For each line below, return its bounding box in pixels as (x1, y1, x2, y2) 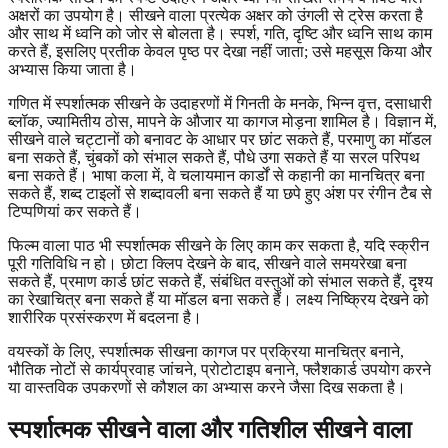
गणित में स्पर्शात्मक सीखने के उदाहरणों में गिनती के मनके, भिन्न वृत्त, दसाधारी (8, 94, 432, 112)
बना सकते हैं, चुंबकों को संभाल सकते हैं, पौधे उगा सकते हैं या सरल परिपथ (8, 148, 420, 166)
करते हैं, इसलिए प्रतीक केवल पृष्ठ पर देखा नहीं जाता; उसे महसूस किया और (8, 42, 432, 60)
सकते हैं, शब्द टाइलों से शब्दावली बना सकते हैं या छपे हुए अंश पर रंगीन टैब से (8, 184, 432, 202)
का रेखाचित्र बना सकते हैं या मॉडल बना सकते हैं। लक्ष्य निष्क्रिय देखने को (8, 290, 429, 308)
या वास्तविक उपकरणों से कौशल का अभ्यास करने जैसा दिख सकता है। (8, 378, 406, 396)
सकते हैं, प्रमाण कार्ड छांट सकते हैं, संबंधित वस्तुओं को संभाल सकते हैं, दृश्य (8, 272, 433, 290)
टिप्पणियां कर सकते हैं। (8, 202, 142, 220)
